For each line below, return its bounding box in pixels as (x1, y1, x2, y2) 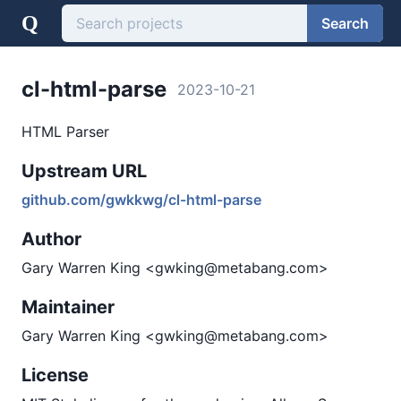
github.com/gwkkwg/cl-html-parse (21, 191, 261, 209)
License (21, 364, 89, 386)
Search (321, 13, 369, 32)
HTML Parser (21, 123, 109, 141)
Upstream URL (21, 160, 147, 182)
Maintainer (21, 296, 115, 318)
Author (21, 228, 81, 250)
